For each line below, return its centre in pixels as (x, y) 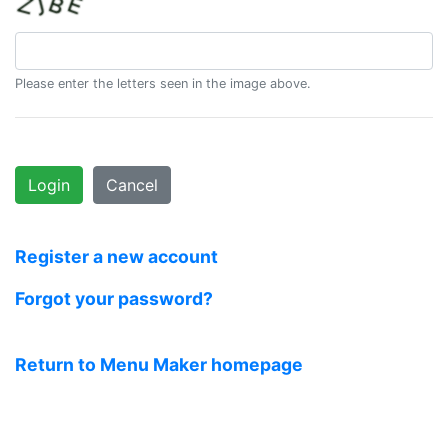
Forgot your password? (114, 298)
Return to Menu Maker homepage (159, 364)
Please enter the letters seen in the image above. (163, 83)
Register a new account (116, 256)
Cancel (132, 185)
